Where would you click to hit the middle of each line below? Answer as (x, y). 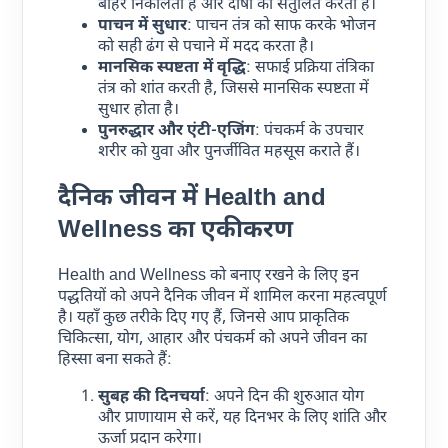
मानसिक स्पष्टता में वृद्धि (172, 68)
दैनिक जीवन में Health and (192, 198)
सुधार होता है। (139, 110)
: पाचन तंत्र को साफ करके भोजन (282, 26)
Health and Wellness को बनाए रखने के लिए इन (209, 277)
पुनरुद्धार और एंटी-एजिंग (177, 131)
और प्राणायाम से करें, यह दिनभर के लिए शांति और (243, 419)
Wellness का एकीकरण (176, 230)
